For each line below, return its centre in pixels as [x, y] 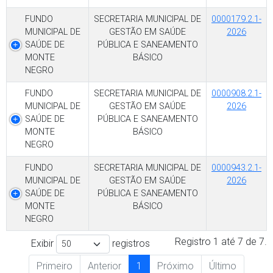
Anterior [105, 266]
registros [130, 243]
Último [223, 266]
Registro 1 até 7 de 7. [221, 242]
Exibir [44, 243]
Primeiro [55, 266]
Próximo [175, 266]
